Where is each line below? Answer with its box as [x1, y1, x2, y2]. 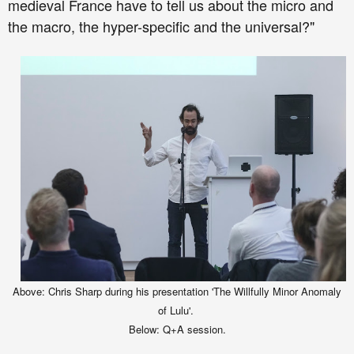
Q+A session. [162, 321, 226, 337]
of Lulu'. [157, 302, 197, 318]
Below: [128, 321, 163, 337]
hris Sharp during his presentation [55, 283, 212, 299]
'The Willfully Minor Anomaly [212, 283, 341, 299]
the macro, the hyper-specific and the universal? [8, 15, 310, 36]
